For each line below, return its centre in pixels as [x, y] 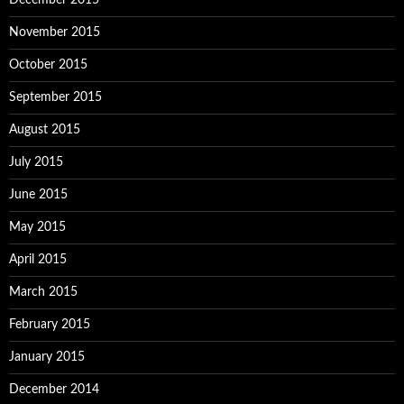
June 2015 [38, 195]
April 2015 [38, 260]
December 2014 [54, 390]
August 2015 [45, 130]
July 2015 [36, 162]
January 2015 [47, 357]
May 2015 [37, 227]
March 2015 [43, 292]
